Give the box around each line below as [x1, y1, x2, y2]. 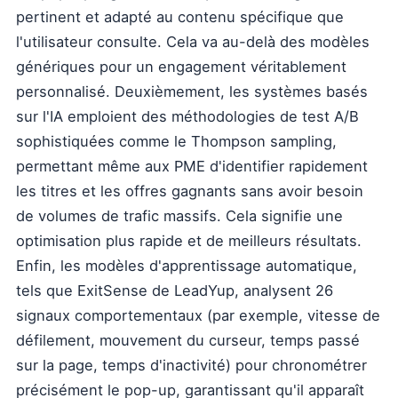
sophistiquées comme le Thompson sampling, [16, 132, 337, 150]
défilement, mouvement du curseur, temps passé [16, 331, 360, 349]
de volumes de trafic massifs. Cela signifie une [16, 207, 343, 225]
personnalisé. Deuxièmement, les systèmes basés [16, 83, 368, 100]
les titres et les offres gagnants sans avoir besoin [16, 182, 363, 200]
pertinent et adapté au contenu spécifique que [16, 8, 344, 26]
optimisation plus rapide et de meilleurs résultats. [16, 232, 362, 250]
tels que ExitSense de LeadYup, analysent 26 [16, 282, 333, 299]
